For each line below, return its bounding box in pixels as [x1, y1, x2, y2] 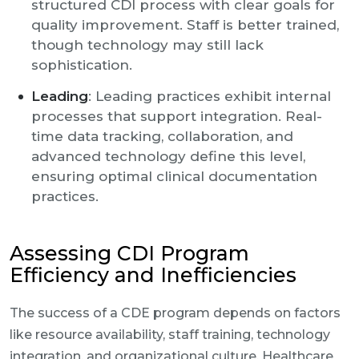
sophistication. [31, 57, 132, 73]
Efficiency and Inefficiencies [10, 263, 296, 287]
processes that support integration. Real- [31, 108, 322, 124]
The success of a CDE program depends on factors [10, 305, 341, 321]
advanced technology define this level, [31, 148, 305, 164]
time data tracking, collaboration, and [31, 128, 293, 144]
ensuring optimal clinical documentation [31, 168, 317, 184]
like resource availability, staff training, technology [10, 327, 330, 342]
